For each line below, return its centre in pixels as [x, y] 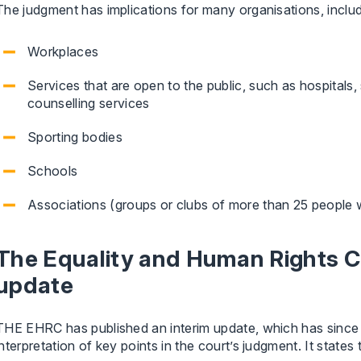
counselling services [89, 103]
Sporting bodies [75, 137]
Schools [53, 171]
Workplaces [63, 52]
